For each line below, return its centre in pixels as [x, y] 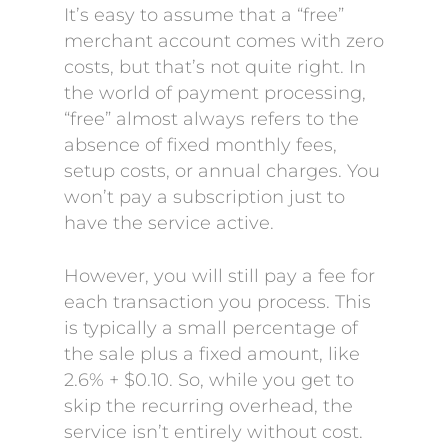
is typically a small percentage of [211, 328]
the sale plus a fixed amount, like [212, 354]
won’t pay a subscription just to [204, 197]
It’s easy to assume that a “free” [204, 15]
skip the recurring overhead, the [208, 406]
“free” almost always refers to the [211, 119]
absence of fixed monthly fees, [200, 145]
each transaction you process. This [217, 302]
